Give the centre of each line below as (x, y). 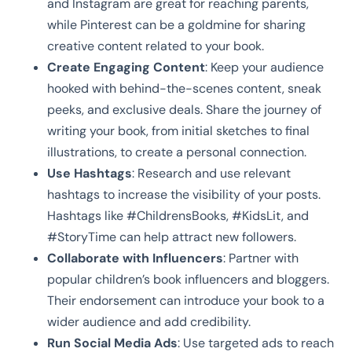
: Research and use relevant (211, 173)
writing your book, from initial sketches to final (178, 130)
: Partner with (261, 258)
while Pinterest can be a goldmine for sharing (176, 24)
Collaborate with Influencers (135, 258)
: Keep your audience (264, 67)
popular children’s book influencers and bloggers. (188, 279)
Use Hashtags (90, 173)
